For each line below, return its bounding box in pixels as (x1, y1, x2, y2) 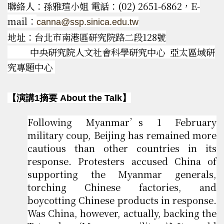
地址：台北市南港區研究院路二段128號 (7, 30, 166, 44)
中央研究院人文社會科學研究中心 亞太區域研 (7, 45, 215, 59)
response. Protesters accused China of (27, 154, 216, 168)
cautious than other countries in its (27, 141, 216, 155)
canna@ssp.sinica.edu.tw (36, 16, 138, 27)
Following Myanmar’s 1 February (27, 115, 216, 129)
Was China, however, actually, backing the (27, 206, 216, 220)
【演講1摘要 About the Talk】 (7, 92, 131, 103)
